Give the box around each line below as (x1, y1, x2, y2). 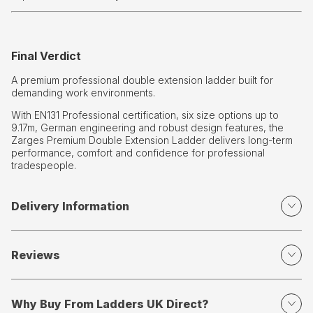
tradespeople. (11, 159, 76, 172)
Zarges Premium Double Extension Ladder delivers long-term (11, 134, 293, 147)
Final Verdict (11, 49, 81, 64)
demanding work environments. (11, 87, 155, 99)
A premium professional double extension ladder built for (11, 74, 273, 87)
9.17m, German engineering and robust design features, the (11, 122, 284, 134)
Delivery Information (11, 198, 129, 213)
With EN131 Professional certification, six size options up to (11, 109, 279, 122)
